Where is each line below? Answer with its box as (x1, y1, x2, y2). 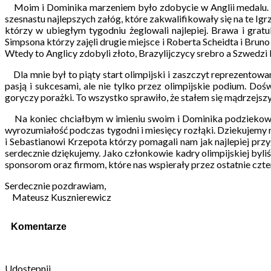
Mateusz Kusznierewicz (5, 191, 111, 203)
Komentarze (11, 221, 67, 232)
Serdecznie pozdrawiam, (5, 179, 106, 191)
